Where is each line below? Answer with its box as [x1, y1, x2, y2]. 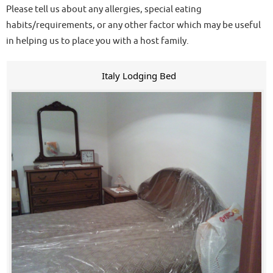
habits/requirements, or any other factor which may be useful [6, 19, 261, 32]
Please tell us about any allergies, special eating [6, 3, 202, 16]
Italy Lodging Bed [102, 69, 176, 82]
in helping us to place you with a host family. [6, 35, 189, 48]
